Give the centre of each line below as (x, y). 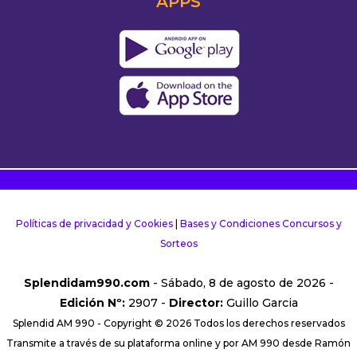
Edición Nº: (92, 303)
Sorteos (178, 244)
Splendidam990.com (86, 283)
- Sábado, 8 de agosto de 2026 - (241, 283)
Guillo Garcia (260, 303)
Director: (196, 303)
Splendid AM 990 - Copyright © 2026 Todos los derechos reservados (178, 324)
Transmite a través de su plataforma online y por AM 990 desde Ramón (178, 343)
